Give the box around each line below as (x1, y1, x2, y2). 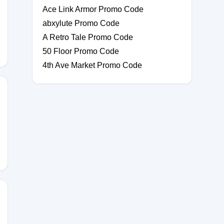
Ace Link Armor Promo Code (42, 5, 143, 13)
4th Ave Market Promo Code (42, 61, 142, 69)
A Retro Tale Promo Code (42, 33, 133, 41)
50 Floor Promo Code (42, 47, 119, 55)
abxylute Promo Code (42, 19, 119, 27)
